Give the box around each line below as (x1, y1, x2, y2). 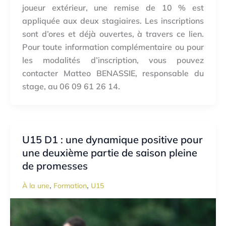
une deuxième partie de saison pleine (22, 146, 197, 159)
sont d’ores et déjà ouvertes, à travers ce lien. (22, 29, 204, 39)
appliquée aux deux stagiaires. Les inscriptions (22, 16, 204, 26)
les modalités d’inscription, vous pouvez (22, 55, 204, 66)
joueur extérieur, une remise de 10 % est (22, 3, 204, 13)
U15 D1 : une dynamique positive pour (22, 133, 203, 146)
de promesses (22, 159, 88, 173)
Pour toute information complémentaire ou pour (22, 42, 204, 52)
